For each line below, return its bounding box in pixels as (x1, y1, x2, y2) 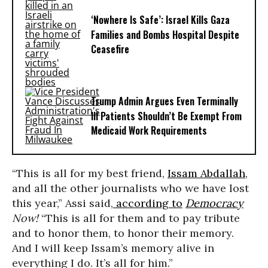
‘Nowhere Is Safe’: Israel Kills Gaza (91, 13, 230, 28)
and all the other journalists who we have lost (12, 181, 249, 195)
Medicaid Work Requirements (91, 123, 207, 138)
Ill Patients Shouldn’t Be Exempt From (91, 109, 242, 124)
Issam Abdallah (167, 166, 245, 180)
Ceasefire (91, 42, 129, 57)
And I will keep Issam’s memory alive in (12, 241, 214, 255)
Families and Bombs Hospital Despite (91, 28, 239, 42)
